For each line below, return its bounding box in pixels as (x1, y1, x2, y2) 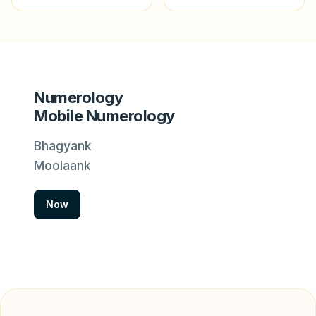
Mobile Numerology (34, 107, 175, 126)
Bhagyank (34, 138, 92, 154)
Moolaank (34, 158, 91, 174)
